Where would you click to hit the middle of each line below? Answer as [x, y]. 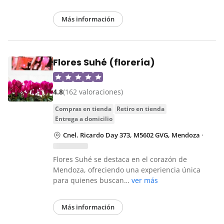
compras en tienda [85, 109]
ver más [145, 180]
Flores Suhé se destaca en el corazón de [120, 159]
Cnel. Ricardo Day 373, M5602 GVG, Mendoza [131, 135]
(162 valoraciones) [93, 92]
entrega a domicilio [85, 119]
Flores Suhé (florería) [104, 62]
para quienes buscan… [92, 180]
